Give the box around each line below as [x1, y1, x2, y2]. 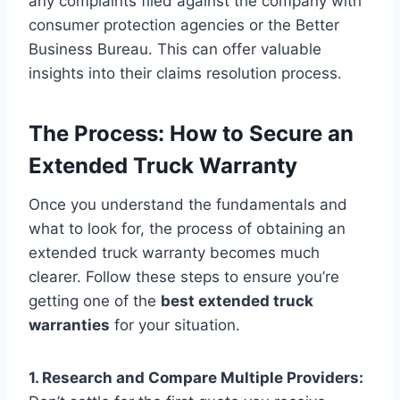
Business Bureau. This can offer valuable [29, 39, 321, 58]
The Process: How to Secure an [29, 120, 354, 146]
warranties [29, 315, 110, 334]
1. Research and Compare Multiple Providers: [29, 368, 363, 387]
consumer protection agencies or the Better [29, 15, 339, 34]
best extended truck [161, 291, 313, 310]
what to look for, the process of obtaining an [29, 219, 346, 237]
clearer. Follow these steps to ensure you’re [29, 267, 339, 286]
